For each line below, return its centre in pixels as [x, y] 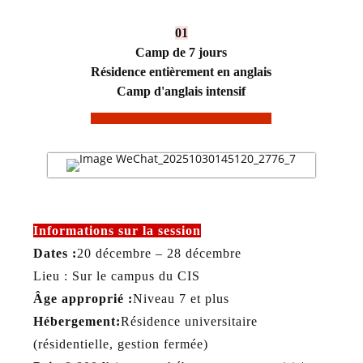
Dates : [55, 253]
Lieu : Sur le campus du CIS [116, 275]
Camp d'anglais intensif [181, 91]
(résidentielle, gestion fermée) [120, 344]
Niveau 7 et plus [181, 298]
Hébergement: [77, 321]
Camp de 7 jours [181, 52]
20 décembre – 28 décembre [159, 253]
